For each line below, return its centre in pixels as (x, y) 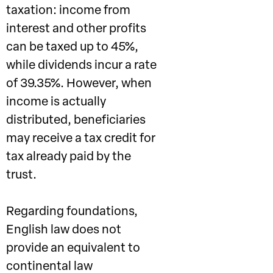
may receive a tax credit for (81, 139)
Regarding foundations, (72, 212)
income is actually (56, 102)
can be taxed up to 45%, (72, 48)
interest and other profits (76, 29)
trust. (21, 175)
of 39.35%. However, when (79, 84)
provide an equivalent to (73, 249)
